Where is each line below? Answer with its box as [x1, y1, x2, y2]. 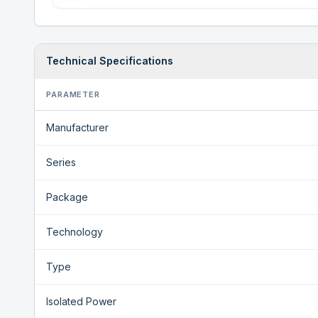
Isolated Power [46, 295, 116, 307]
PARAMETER [46, 89, 100, 99]
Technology [46, 226, 103, 238]
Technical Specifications [46, 55, 173, 67]
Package [46, 191, 88, 203]
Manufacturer [46, 121, 109, 133]
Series [46, 156, 76, 168]
